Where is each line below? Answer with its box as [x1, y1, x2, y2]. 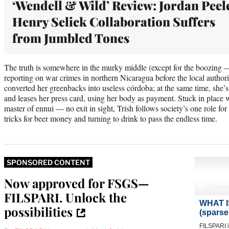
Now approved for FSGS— [4, 174, 149, 191]
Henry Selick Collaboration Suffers [12, 13, 215, 30]
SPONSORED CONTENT [7, 157, 90, 167]
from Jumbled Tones [12, 29, 129, 46]
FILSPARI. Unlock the [4, 189, 127, 205]
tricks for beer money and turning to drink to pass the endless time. [4, 112, 220, 124]
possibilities [4, 203, 73, 220]
